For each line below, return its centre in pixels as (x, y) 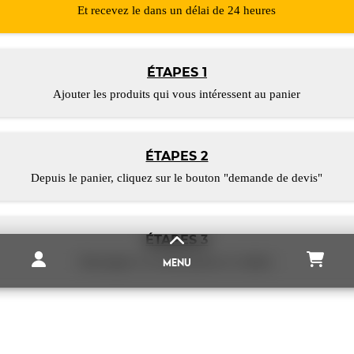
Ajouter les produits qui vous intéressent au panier (177, 94)
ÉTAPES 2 (177, 156)
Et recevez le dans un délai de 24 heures (177, 11)
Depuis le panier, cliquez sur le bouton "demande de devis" (177, 178)
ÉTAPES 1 (177, 73)
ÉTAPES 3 (177, 240)
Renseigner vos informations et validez (177, 262)
